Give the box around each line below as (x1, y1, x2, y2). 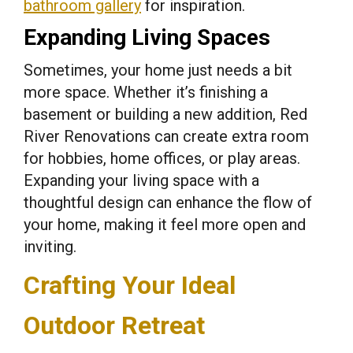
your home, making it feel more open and (24, 214, 306, 234)
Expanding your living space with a (24, 170, 259, 190)
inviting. (24, 236, 76, 256)
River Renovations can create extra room (24, 126, 309, 146)
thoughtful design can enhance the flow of (24, 192, 312, 212)
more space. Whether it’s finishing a (24, 82, 268, 102)
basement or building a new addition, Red (24, 104, 307, 124)
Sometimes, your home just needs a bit (24, 60, 292, 80)
